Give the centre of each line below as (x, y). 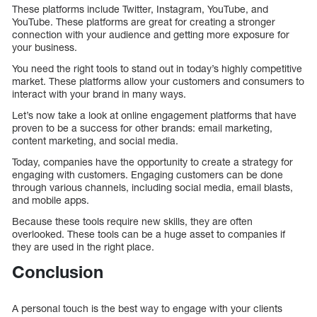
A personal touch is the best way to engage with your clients (147, 308)
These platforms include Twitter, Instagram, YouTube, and (140, 8)
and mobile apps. (51, 200)
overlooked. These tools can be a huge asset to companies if (149, 234)
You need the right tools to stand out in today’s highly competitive (157, 68)
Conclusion (58, 271)
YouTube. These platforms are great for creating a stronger (144, 21)
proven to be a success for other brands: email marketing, (142, 127)
